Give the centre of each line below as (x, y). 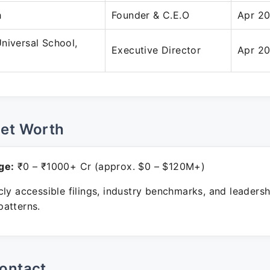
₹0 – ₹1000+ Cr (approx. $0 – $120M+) (110, 166)
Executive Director (156, 50)
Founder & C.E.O (150, 15)
